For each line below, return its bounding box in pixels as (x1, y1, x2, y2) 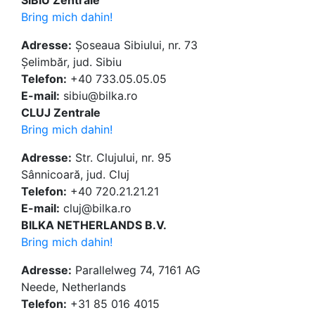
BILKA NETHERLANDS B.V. (21, 218, 167, 233)
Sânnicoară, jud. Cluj (21, 167, 129, 182)
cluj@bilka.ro (60, 201, 131, 216)
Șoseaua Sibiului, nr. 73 (72, 38, 198, 53)
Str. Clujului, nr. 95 (72, 150, 172, 165)
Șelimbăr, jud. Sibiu (21, 55, 122, 70)
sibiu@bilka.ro (60, 89, 138, 103)
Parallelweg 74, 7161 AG (72, 263, 200, 278)
